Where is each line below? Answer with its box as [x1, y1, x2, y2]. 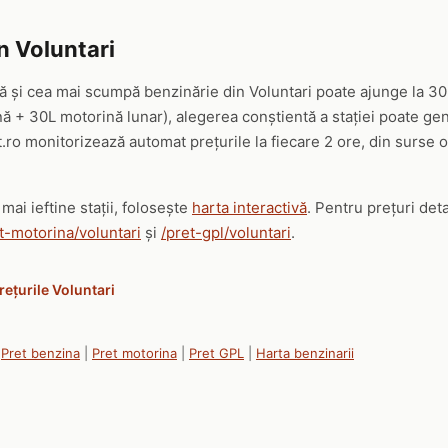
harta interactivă [192, 198, 307, 217]
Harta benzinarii [256, 345, 354, 361]
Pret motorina [92, 345, 177, 361]
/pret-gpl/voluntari [161, 223, 291, 242]
